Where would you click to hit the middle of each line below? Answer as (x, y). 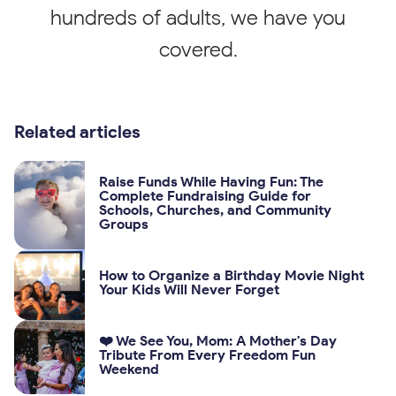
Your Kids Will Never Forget (189, 289)
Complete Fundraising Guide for (205, 195)
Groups (124, 224)
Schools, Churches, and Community (215, 209)
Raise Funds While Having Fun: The (211, 181)
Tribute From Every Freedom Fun (207, 354)
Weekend (129, 369)
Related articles (77, 131)
